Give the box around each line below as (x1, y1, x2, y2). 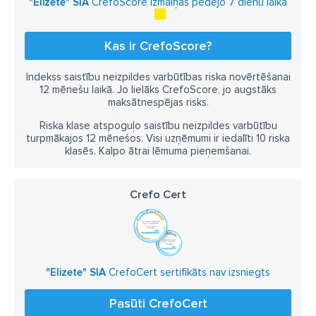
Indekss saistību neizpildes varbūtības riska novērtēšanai (25, 71, 291, 83)
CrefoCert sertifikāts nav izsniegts (106, 266, 270, 279)
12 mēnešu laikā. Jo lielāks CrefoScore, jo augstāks (39, 83, 276, 96)
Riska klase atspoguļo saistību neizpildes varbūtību (39, 119, 277, 132)
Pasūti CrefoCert (109, 296, 207, 311)
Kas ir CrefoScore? (104, 38, 212, 54)
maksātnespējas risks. (107, 96, 209, 109)
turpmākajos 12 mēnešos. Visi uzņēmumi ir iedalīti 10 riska (26, 132, 290, 145)
